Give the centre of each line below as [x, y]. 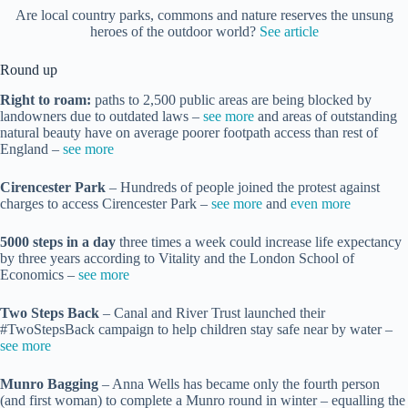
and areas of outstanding [326, 117]
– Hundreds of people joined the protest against [243, 188]
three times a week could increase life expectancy [259, 242]
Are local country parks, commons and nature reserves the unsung [204, 15]
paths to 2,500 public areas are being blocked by [233, 100]
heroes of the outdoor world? [174, 32]
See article [289, 32]
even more [321, 204]
